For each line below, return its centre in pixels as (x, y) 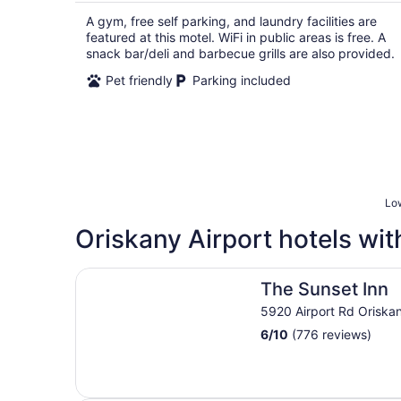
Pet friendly (139, 80)
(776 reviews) (331, 334)
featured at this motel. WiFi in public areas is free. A (236, 37)
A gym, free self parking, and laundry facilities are (231, 21)
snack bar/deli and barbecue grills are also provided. (240, 53)
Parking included (242, 80)
